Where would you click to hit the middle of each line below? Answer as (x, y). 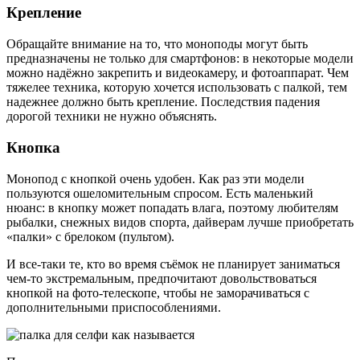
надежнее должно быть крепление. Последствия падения (163, 102)
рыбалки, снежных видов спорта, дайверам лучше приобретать (180, 222)
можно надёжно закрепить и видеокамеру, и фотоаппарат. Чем (178, 73)
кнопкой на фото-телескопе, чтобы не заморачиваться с (158, 292)
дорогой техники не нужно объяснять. (112, 117)
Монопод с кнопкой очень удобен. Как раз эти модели (155, 178)
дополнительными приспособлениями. (114, 307)
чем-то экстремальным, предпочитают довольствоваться (162, 278)
